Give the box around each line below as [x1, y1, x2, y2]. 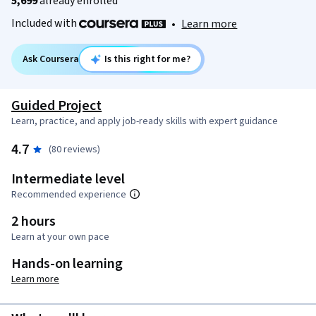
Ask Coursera [23, 52, 79, 67]
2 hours [11, 212, 56, 232]
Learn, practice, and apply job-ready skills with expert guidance [11, 114, 278, 129]
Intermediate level [11, 169, 125, 190]
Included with [11, 16, 79, 31]
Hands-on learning [11, 254, 123, 274]
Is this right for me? [104, 52, 191, 67]
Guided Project [11, 96, 102, 116]
